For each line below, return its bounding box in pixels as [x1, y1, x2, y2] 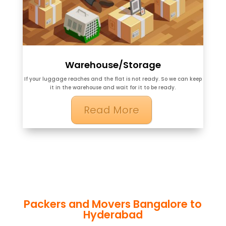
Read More [83, 103, 139, 118]
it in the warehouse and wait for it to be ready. [50, 84, 176, 92]
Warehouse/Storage [65, 59, 161, 72]
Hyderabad [83, 207, 143, 222]
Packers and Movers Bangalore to [24, 197, 202, 212]
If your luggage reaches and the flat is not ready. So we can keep [24, 75, 202, 83]
